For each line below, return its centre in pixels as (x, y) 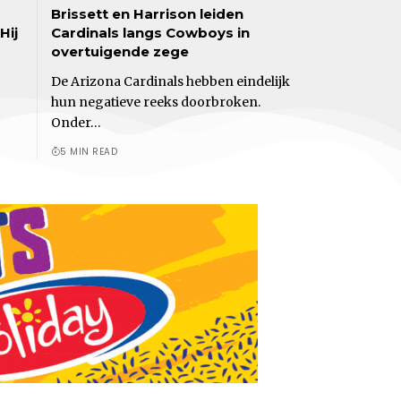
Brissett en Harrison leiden (147, 13)
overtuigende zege (119, 51)
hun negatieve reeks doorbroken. (155, 102)
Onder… (76, 122)
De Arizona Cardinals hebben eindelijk (170, 81)
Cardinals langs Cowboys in (150, 32)
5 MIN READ (89, 151)
